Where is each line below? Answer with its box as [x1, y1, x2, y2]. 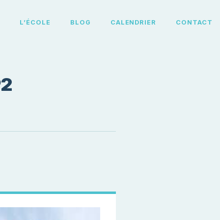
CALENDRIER [110, 18, 157, 26]
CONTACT [176, 18, 213, 26]
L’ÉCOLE [20, 18, 51, 26]
